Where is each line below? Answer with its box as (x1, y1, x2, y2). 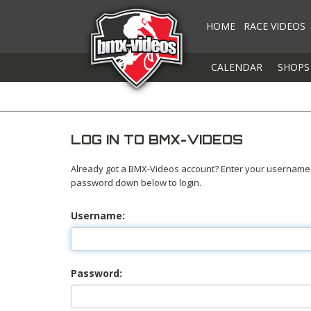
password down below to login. (71, 176, 201, 189)
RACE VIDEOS (244, 19, 305, 33)
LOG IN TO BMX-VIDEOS (71, 132, 243, 147)
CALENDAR (211, 60, 262, 74)
